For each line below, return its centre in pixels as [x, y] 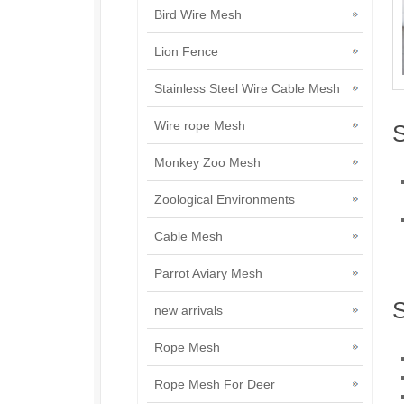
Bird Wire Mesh [198, 14]
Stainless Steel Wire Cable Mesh [247, 88]
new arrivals [188, 310]
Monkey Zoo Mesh [207, 162]
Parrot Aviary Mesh [208, 273]
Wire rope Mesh [200, 125]
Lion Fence [186, 51]
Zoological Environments [225, 199]
